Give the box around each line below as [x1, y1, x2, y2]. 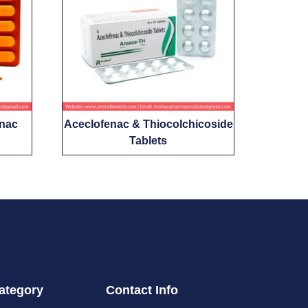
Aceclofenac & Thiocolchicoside [63, 118, 233, 131]
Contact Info [106, 283, 178, 298]
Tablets [129, 135, 168, 147]
